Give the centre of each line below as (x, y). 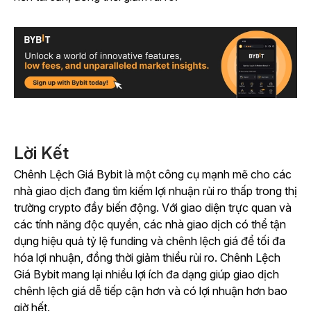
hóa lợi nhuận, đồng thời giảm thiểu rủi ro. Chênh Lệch (147, 258)
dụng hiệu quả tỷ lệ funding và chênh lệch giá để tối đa (150, 241)
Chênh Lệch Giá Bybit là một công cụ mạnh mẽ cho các (153, 175)
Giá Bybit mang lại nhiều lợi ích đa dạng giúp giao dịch (146, 275)
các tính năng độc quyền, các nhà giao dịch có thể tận (150, 225)
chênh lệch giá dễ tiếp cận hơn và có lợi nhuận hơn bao (151, 291)
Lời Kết (41, 153)
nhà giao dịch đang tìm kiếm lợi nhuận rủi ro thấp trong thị (155, 191)
